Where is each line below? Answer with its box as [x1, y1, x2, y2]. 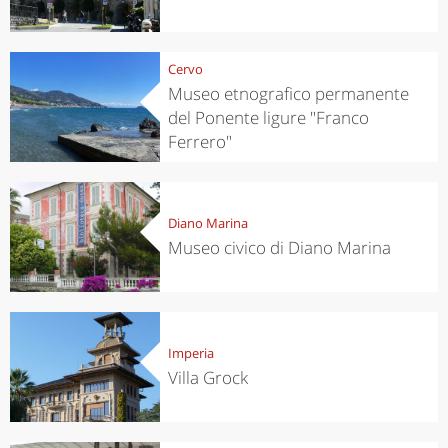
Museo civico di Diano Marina [167, 235, 391, 259]
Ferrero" [167, 129, 232, 153]
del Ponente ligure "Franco [167, 105, 369, 129]
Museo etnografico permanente [167, 81, 409, 105]
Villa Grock [167, 365, 248, 389]
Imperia [167, 343, 214, 362]
